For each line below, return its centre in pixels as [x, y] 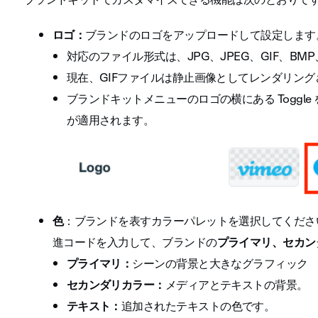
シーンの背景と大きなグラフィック [220, 263]
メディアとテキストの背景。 [236, 285]
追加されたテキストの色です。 [198, 306]
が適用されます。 [110, 120]
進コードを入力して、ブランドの [135, 242]
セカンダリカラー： [116, 285]
